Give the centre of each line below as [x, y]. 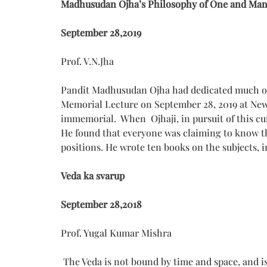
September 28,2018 [101, 204]
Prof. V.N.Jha [87, 61]
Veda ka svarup [93, 175]
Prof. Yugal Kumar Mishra [116, 232]
